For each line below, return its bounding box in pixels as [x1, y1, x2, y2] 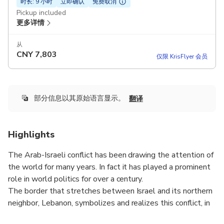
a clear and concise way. [8, 209, 90, 220]
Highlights [8, 128, 54, 140]
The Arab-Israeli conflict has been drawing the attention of [8, 149, 214, 160]
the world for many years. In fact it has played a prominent [8, 161, 211, 172]
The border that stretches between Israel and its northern [8, 185, 213, 196]
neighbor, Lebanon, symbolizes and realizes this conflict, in [8, 197, 210, 208]
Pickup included [16, 8, 66, 18]
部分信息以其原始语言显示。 [34, 93, 125, 103]
